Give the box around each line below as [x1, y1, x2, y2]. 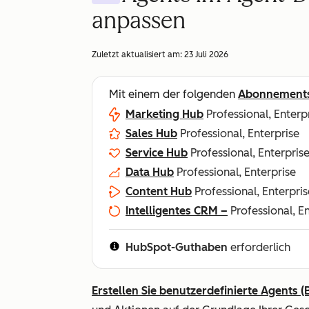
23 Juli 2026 [184, 50, 228, 59]
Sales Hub [126, 127, 177, 140]
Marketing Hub [126, 108, 203, 121]
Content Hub [126, 185, 192, 198]
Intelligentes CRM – [126, 204, 228, 217]
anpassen [92, 8, 186, 34]
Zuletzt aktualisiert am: [92, 50, 184, 59]
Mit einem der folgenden [109, 88, 238, 101]
